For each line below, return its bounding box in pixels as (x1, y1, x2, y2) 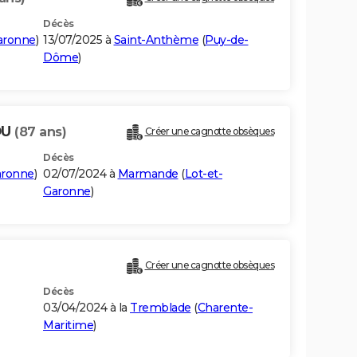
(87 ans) (14, 124, 66, 140)
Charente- (197, 300, 253, 316)
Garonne (43, 184, 91, 199)
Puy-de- (205, 33, 249, 48)
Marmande (117, 167, 178, 182)
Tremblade (130, 300, 191, 316)
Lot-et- (184, 167, 222, 182)
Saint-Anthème (113, 33, 198, 48)
